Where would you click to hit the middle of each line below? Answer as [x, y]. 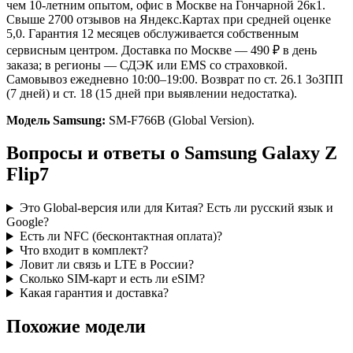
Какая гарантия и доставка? [94, 293]
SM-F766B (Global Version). [180, 120]
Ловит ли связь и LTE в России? [106, 265]
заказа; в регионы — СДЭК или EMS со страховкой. [147, 65]
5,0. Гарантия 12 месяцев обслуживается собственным [152, 33]
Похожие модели [76, 327]
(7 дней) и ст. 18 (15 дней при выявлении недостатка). [152, 93]
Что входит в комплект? [84, 251]
